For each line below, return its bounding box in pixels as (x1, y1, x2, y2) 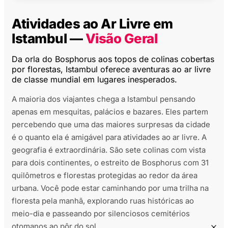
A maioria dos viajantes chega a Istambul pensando (12, 94, 195, 104)
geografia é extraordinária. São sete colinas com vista (12, 145, 206, 155)
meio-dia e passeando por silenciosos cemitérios (12, 209, 190, 219)
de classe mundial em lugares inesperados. (12, 74, 177, 85)
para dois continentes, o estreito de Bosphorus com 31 (12, 158, 209, 168)
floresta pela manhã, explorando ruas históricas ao (12, 196, 194, 206)
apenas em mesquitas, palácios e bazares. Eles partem (12, 107, 208, 117)
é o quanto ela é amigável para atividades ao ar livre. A (12, 132, 207, 142)
